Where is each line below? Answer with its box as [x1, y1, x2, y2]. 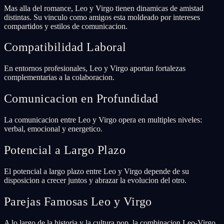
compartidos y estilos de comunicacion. [4, 21, 127, 30]
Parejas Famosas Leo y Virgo [4, 194, 152, 208]
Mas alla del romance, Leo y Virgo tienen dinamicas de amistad [4, 3, 203, 12]
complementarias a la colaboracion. [4, 73, 114, 82]
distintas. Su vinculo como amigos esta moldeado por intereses [4, 12, 200, 21]
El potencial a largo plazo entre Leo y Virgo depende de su [4, 167, 189, 175]
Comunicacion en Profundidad [4, 92, 158, 105]
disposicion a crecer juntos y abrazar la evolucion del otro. [4, 176, 186, 184]
